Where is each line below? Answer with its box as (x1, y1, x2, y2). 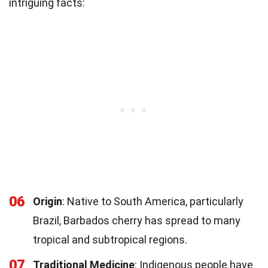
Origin (33, 194, 62, 208)
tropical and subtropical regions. (33, 233, 187, 246)
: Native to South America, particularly (62, 194, 243, 208)
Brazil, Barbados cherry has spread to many (33, 214, 240, 227)
